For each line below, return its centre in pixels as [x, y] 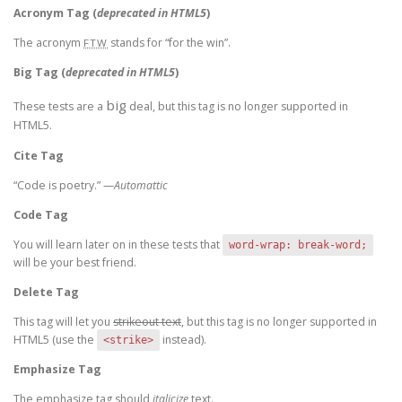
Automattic [141, 185]
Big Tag [37, 73]
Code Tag [41, 214]
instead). [183, 340]
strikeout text [147, 322]
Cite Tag [39, 155]
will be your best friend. [75, 262]
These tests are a [60, 107]
